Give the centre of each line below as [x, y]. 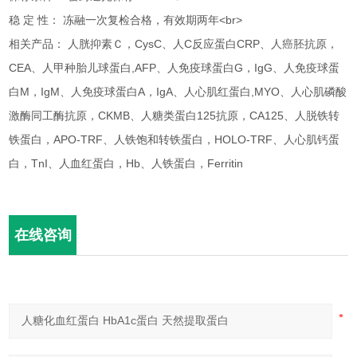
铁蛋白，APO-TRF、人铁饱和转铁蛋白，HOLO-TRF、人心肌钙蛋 [175, 139]
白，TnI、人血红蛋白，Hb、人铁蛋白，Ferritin [126, 163]
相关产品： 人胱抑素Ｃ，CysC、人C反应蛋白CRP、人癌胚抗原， [174, 44]
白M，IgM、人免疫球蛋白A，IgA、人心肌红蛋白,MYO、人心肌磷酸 [178, 92]
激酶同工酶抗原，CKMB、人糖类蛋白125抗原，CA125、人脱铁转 [175, 116]
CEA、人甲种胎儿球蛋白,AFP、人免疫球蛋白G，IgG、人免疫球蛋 [175, 68]
